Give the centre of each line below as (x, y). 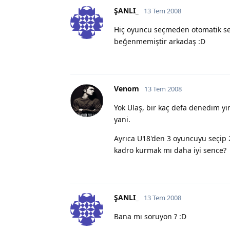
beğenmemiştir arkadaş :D (160, 41)
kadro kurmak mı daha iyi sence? (170, 150)
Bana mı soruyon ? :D (150, 216)
